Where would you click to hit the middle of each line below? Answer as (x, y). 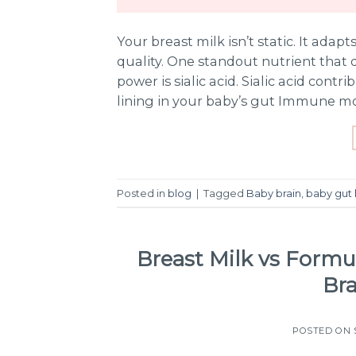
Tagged (225, 193)
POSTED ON (323, 331)
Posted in (142, 193)
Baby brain (274, 193)
